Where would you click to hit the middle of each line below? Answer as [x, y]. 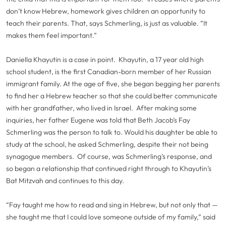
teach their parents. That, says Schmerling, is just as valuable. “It [107, 23]
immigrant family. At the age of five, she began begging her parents [113, 84]
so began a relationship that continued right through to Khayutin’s [109, 168]
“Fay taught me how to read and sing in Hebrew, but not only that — [112, 205]
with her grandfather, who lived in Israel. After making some [101, 108]
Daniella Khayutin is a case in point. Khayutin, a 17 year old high [105, 60]
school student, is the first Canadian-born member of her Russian [109, 72]
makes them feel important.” [51, 35]
